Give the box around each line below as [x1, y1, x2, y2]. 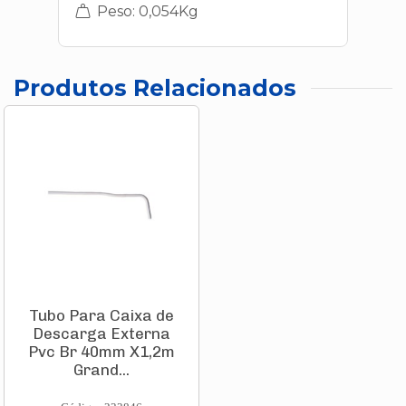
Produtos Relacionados [14, 74, 296, 101]
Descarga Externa [33, 324, 170, 343]
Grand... [73, 361, 130, 380]
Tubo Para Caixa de [29, 306, 174, 325]
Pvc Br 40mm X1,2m [28, 343, 175, 362]
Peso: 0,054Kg [93, 3, 198, 20]
